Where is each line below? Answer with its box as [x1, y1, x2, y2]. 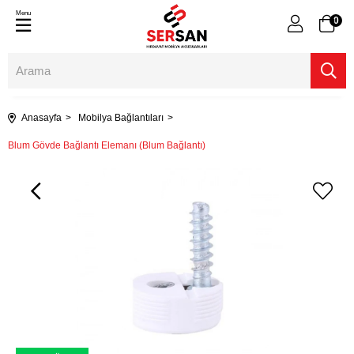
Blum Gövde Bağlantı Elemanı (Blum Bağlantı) [8, 140, 205, 152]
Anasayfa [21, 112, 62, 124]
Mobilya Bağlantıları [78, 112, 164, 124]
